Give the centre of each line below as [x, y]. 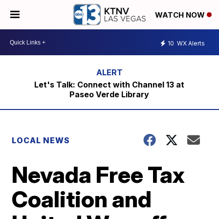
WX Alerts [190, 43]
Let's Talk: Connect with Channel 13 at [109, 85]
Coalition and [82, 199]
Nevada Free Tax [99, 175]
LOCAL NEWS [41, 140]
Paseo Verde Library [109, 94]
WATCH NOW [181, 15]
